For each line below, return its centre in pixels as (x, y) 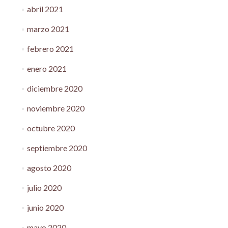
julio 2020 (44, 188)
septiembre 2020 (57, 148)
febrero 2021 (50, 49)
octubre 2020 (51, 128)
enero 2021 (47, 69)
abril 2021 (45, 9)
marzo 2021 (48, 29)
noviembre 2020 (55, 108)
